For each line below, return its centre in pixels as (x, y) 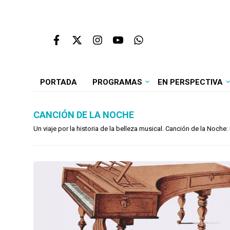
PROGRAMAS (117, 82)
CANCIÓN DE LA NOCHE (84, 115)
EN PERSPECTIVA (190, 82)
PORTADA (58, 82)
